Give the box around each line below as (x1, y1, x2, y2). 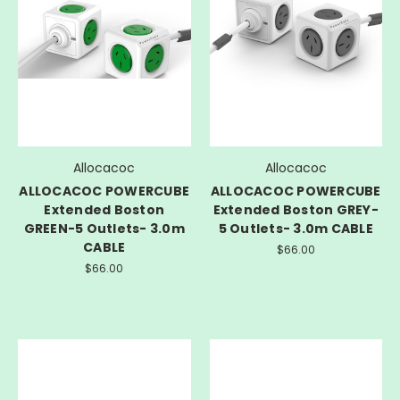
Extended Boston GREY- (212, 201, 379, 220)
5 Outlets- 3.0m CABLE (218, 220, 373, 238)
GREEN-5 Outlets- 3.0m (23, 220, 185, 238)
